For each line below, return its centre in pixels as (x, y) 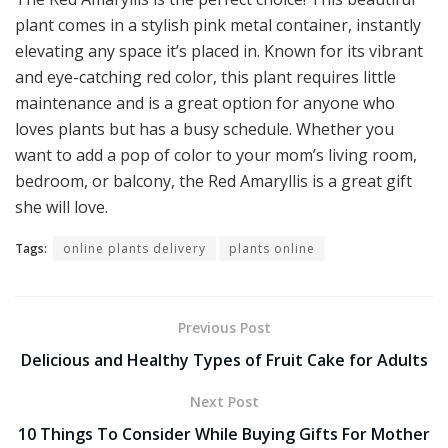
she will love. (61, 207)
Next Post (224, 402)
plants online (272, 249)
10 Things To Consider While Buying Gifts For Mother (224, 434)
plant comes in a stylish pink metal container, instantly (218, 25)
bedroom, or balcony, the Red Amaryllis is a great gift (213, 181)
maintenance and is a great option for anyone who (205, 103)
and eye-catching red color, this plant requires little (205, 77)
